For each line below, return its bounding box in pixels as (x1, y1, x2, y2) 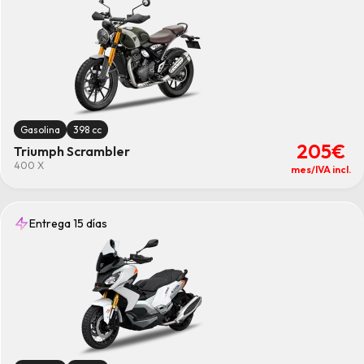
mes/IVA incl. (291, 163, 351, 175)
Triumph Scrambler (14, 143, 130, 159)
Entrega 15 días (29, 216, 107, 231)
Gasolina (20, 123, 60, 136)
